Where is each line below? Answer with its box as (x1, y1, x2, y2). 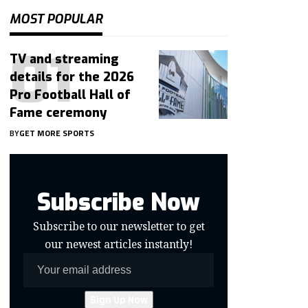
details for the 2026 (10, 68, 135, 85)
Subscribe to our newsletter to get (32, 218, 205, 234)
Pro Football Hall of (10, 86, 131, 103)
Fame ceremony (10, 104, 107, 121)
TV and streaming (10, 50, 120, 67)
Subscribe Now (37, 186, 201, 218)
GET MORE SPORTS (19, 126, 95, 140)
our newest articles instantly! (45, 236, 193, 252)
